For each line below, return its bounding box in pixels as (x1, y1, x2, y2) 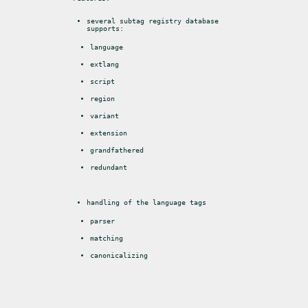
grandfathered (89, 146, 144, 154)
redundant (89, 163, 127, 171)
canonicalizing (89, 252, 148, 260)
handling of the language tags (86, 199, 206, 207)
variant (89, 111, 119, 120)
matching (89, 234, 123, 243)
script (89, 77, 115, 85)
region (89, 94, 115, 102)
